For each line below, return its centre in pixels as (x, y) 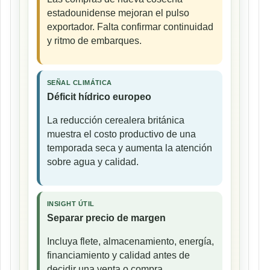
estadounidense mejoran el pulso (118, 13)
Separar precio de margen (106, 218)
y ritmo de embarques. (94, 40)
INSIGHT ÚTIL (71, 203)
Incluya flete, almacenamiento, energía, (130, 241)
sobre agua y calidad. (93, 162)
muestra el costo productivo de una (121, 134)
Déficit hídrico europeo (99, 96)
